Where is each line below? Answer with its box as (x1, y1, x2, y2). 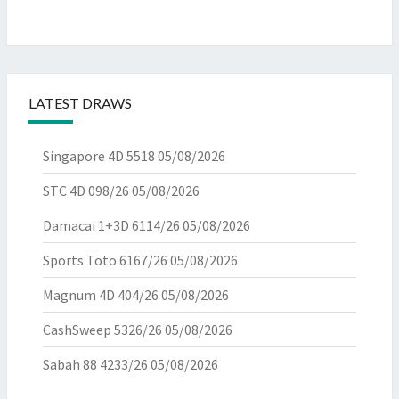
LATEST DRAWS (28, 94, 132, 111)
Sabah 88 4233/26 (43, 355, 148, 373)
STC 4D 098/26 (43, 182, 129, 199)
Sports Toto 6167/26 (43, 251, 167, 269)
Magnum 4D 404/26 (43, 286, 159, 304)
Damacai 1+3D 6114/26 (43, 216, 180, 234)
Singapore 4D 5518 (43, 147, 155, 165)
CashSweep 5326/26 (43, 321, 162, 338)
